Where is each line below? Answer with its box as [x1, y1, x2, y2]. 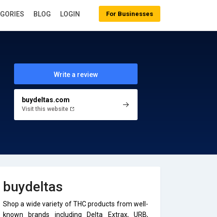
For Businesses [106, 10, 153, 17]
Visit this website [21, 105, 70, 112]
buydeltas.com [21, 95, 70, 104]
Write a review [53, 71, 98, 78]
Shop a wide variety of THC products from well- [3, 200, 148, 208]
